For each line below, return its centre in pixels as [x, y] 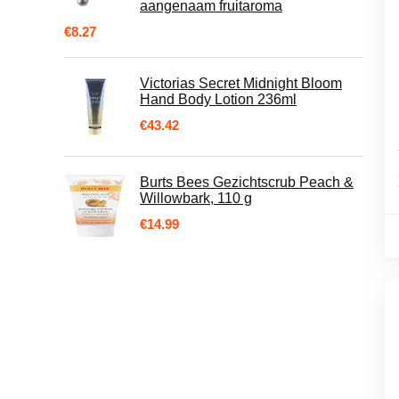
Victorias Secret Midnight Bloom [241, 84]
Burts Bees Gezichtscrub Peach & [247, 183]
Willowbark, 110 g [196, 199]
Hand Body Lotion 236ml [218, 100]
